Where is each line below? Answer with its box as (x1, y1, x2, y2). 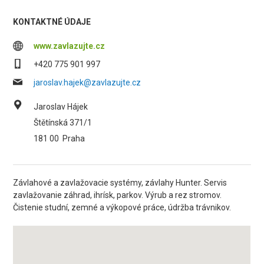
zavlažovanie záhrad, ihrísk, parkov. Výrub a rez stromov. (13, 190, 222, 200)
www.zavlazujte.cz (34, 41, 105, 51)
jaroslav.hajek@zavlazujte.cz (34, 78, 141, 87)
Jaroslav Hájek (34, 102, 88, 111)
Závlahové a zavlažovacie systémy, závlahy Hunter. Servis (13, 178, 227, 187)
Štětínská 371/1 (34, 118, 93, 127)
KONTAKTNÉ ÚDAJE (13, 17, 91, 27)
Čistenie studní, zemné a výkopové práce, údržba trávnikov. (13, 203, 232, 212)
